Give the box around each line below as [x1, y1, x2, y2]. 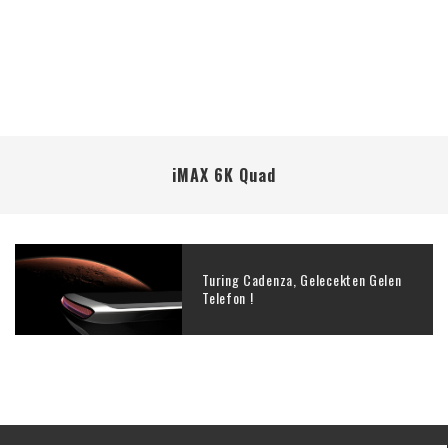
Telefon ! [202, 287, 254, 309]
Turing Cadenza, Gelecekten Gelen [202, 269, 402, 291]
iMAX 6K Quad [172, 163, 276, 187]
